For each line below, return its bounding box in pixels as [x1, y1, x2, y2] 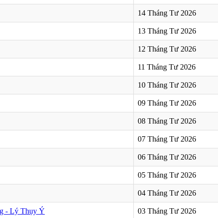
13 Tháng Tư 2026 [138, 26, 196, 35]
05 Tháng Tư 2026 [138, 170, 196, 179]
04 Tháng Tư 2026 [138, 188, 196, 197]
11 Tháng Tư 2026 [138, 62, 196, 71]
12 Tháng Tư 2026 [138, 44, 196, 53]
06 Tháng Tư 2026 [138, 152, 196, 161]
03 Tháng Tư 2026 [138, 206, 196, 215]
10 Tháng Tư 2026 [138, 80, 196, 89]
